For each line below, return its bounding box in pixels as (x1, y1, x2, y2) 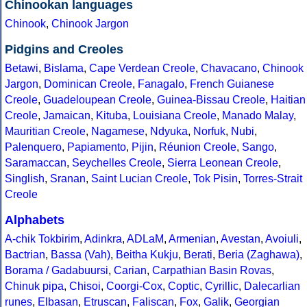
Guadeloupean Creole (43, 94, 151, 106)
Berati (184, 249, 212, 261)
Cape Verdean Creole (89, 62, 195, 75)
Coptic (168, 280, 199, 293)
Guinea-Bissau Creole (157, 94, 265, 106)
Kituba (96, 110, 127, 122)
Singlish (5, 173, 45, 185)
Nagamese (91, 125, 145, 138)
